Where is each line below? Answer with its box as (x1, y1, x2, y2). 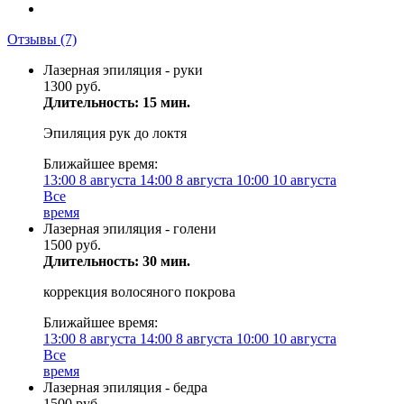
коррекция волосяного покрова (43, 284, 235, 299)
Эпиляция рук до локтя (43, 125, 187, 141)
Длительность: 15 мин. (43, 95, 190, 110)
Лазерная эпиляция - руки (43, 62, 203, 78)
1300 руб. (43, 78, 101, 94)
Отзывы (7, 32, 60, 47)
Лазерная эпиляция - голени (43, 221, 216, 236)
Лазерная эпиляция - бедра (43, 380, 207, 395)
